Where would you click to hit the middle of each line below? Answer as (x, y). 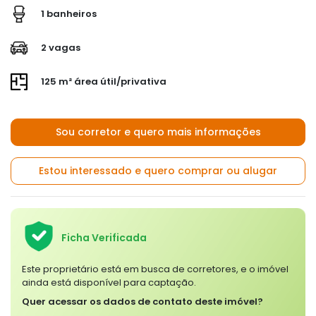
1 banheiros (68, 13)
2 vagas (60, 47)
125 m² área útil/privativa (103, 81)
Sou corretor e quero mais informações (158, 132)
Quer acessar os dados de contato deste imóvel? (142, 301)
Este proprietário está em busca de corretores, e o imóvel (155, 269)
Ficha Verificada (104, 237)
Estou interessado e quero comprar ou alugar (158, 170)
